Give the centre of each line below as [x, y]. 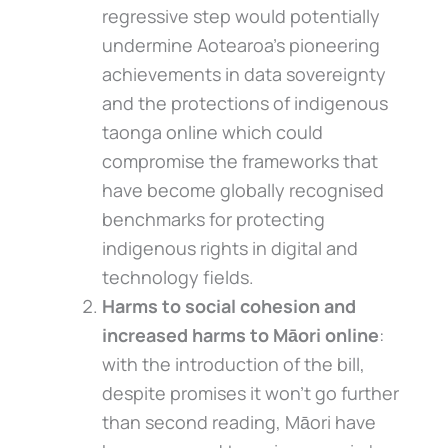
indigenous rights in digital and [229, 247]
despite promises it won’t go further [250, 392]
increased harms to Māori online [240, 334]
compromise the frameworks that [239, 160]
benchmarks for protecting [213, 218]
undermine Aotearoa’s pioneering [240, 44]
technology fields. [177, 276]
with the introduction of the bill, [233, 363]
